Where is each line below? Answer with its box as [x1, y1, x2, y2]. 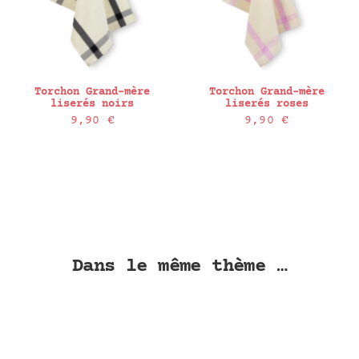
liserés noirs [50, 98, 135, 111]
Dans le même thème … [72, 256, 287, 278]
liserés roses [224, 98, 309, 111]
